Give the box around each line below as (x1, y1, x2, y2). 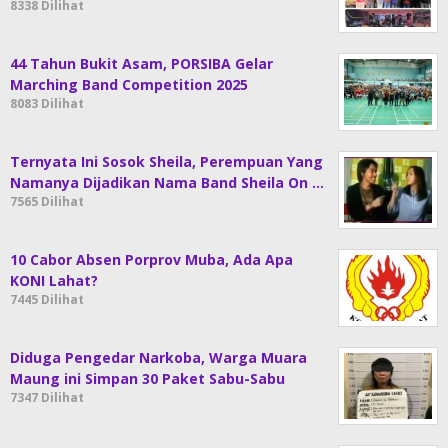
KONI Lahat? (10, 271, 98, 291)
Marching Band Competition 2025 (10, 75, 248, 95)
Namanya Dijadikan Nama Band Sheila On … (10, 173, 324, 193)
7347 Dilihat (10, 389, 84, 407)
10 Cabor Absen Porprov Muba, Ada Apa (10, 250, 293, 270)
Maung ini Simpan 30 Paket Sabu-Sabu (10, 369, 285, 389)
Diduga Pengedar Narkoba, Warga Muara (10, 348, 307, 368)
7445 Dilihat (10, 291, 84, 309)
